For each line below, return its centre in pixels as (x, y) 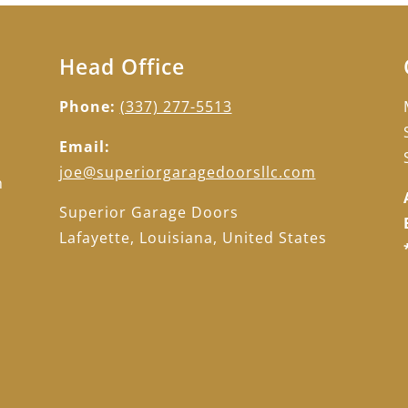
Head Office (122, 67)
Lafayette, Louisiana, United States (193, 238)
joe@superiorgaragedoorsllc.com (187, 173)
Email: (84, 147)
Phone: (89, 107)
